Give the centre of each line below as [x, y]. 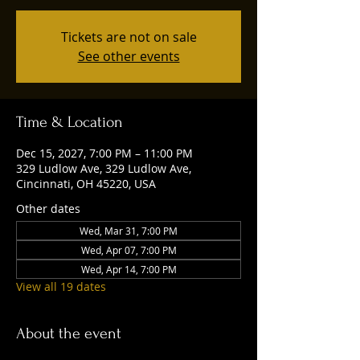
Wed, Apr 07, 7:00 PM [129, 250]
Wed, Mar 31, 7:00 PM [129, 231]
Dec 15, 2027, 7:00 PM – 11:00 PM [104, 153]
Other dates [48, 209]
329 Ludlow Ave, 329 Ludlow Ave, [104, 168]
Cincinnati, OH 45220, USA [86, 184]
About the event [69, 333]
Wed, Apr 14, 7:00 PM [129, 269]
